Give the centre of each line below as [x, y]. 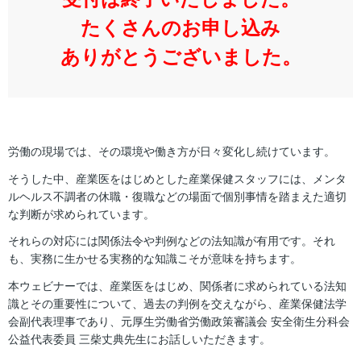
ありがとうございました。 [180, 56]
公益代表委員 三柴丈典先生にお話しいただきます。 [139, 340]
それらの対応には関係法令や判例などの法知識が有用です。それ [172, 241]
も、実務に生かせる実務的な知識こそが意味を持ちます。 [155, 259]
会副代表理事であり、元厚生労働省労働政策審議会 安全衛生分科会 [179, 322]
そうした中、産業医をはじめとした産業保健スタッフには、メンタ [177, 178]
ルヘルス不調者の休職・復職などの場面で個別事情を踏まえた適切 [177, 196]
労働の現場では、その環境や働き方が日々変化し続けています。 [172, 151]
